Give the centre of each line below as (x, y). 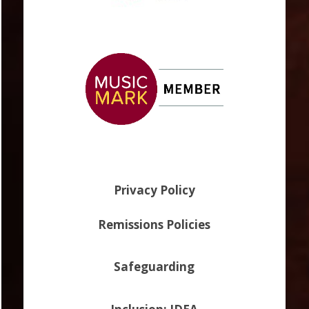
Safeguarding (154, 267)
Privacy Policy (154, 190)
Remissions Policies (154, 224)
